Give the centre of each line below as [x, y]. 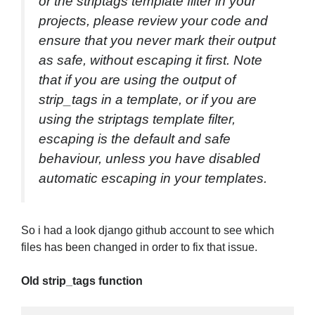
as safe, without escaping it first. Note [150, 60]
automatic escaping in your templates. [153, 178]
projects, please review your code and [153, 20]
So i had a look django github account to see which [148, 231]
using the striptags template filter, [137, 119]
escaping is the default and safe [135, 139]
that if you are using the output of [137, 79]
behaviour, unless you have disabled [149, 158]
